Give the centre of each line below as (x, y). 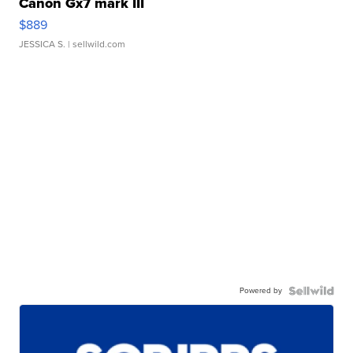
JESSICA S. (43, 44)
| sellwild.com (96, 44)
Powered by (260, 290)
